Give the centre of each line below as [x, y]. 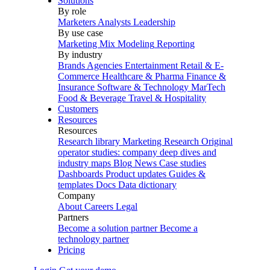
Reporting [176, 44]
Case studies [183, 163]
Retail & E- [202, 65]
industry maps [84, 163]
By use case [80, 33]
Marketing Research [161, 141]
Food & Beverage [92, 98]
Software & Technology [143, 87]
